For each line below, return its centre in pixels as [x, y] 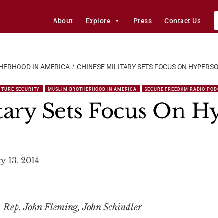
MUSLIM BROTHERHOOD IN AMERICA [92, 89]
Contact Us [183, 21]
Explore [98, 21]
